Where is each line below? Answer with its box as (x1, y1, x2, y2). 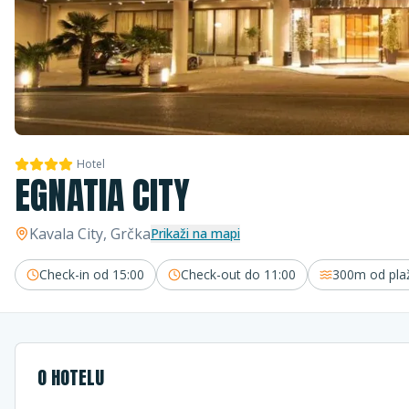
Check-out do (181, 266, 264, 283)
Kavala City (29, 224, 103, 244)
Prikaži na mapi (151, 225, 240, 242)
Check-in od (39, 266, 112, 283)
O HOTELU (37, 363, 104, 392)
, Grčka (103, 224, 151, 244)
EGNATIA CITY (15, 168, 190, 223)
